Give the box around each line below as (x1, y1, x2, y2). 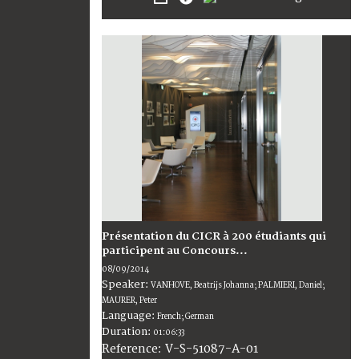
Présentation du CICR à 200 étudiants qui (102, 230, 326, 244)
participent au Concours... (102, 244, 248, 258)
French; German (157, 312, 214, 322)
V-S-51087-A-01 (165, 341, 258, 357)
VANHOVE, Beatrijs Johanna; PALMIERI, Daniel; (151, 280, 325, 291)
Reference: (102, 342, 165, 357)
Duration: (102, 325, 153, 339)
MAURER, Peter (102, 296, 157, 306)
